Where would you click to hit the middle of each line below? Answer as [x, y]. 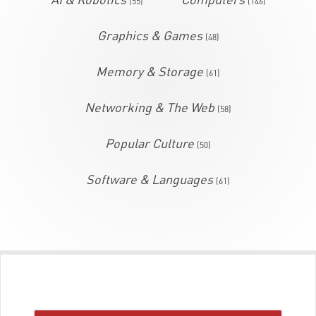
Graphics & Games [150, 35]
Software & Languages [150, 179]
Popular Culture [150, 143]
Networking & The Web [150, 107]
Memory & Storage [150, 71]
